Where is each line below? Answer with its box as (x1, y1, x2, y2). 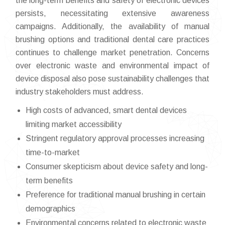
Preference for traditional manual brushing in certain (26, 190, 205, 199)
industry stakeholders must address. (16, 87, 144, 96)
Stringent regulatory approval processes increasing (26, 134, 204, 143)
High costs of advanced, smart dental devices (26, 106, 187, 115)
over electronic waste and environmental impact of (16, 61, 209, 70)
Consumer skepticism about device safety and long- (26, 162, 208, 171)
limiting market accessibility (26, 120, 122, 129)
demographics (26, 204, 75, 213)
